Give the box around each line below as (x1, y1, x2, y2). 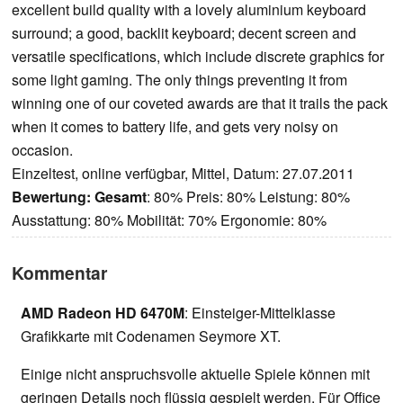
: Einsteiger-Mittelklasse (184, 302, 336, 324)
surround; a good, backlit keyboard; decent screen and (12, 22, 356, 44)
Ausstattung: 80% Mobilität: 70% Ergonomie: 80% (12, 210, 327, 231)
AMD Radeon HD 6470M (21, 302, 184, 324)
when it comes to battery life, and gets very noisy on (12, 116, 338, 138)
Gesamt (94, 186, 147, 208)
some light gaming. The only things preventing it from (12, 69, 347, 91)
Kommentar (12, 260, 107, 286)
